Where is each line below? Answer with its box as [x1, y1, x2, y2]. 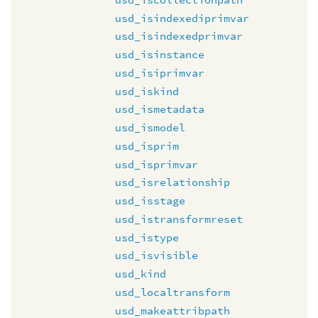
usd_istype [115, 230, 179, 244]
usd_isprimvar [115, 157, 198, 171]
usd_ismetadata [115, 102, 204, 116]
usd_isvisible [115, 248, 198, 263]
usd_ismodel [115, 121, 185, 134]
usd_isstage [115, 194, 185, 207]
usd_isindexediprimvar [115, 11, 249, 25]
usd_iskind [115, 84, 179, 98]
